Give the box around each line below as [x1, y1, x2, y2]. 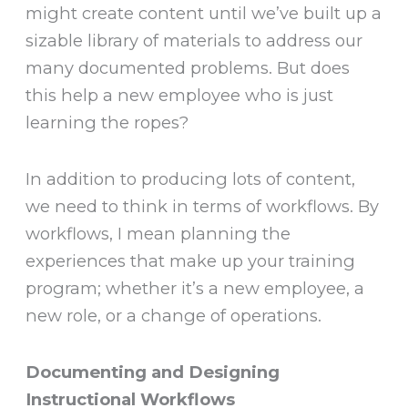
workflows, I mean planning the [25, 223, 291, 245]
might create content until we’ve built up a [25, 3, 382, 25]
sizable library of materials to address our [25, 30, 363, 52]
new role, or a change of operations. [25, 305, 322, 327]
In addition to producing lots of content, [25, 168, 356, 190]
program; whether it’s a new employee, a [25, 278, 365, 300]
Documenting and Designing [25, 362, 280, 383]
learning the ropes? [25, 112, 189, 134]
